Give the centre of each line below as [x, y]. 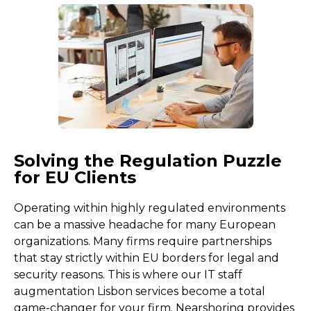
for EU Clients [75, 177]
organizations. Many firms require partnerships [143, 241]
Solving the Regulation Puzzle [148, 161]
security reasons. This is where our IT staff [128, 275]
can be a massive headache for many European [145, 225]
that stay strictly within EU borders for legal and [146, 258]
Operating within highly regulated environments [150, 208]
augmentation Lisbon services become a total [140, 291]
